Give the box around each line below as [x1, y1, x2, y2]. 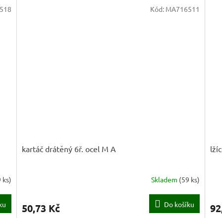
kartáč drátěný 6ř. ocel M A [22, 143, 116, 154]
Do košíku [164, 199, 194, 209]
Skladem [151, 175, 179, 184]
